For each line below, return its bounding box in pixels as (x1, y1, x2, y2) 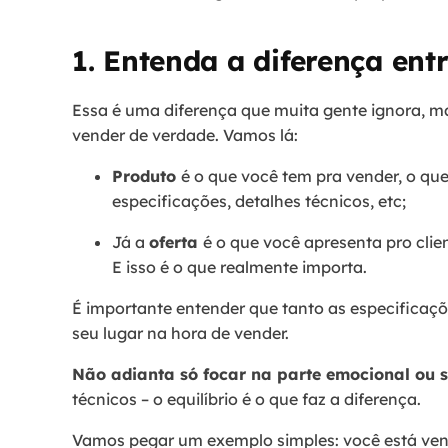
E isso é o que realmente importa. (112, 256, 367, 277)
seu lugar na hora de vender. (72, 322, 293, 343)
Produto (112, 165, 181, 186)
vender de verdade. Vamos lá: (72, 124, 302, 145)
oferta (149, 231, 203, 252)
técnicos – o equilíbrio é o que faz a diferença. (72, 388, 421, 409)
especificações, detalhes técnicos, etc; (112, 190, 406, 211)
